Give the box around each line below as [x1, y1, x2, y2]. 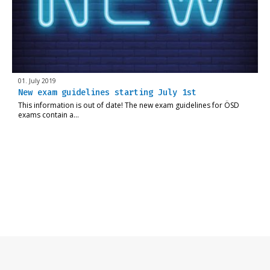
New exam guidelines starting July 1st [18, 87, 196, 98]
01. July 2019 [18, 77, 56, 86]
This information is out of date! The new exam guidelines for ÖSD [18, 100, 239, 111]
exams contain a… [18, 110, 79, 121]
